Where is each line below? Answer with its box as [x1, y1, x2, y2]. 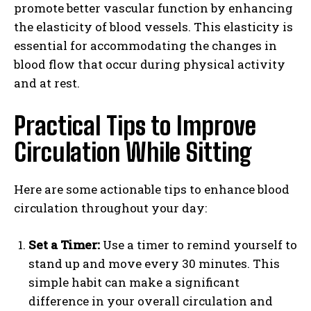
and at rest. [14, 74, 80, 91]
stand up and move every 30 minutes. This [28, 255, 280, 271]
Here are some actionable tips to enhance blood [14, 180, 289, 197]
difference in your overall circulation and [28, 292, 273, 309]
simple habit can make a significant [28, 274, 239, 290]
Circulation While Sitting [14, 137, 252, 167]
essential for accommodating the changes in [14, 37, 277, 53]
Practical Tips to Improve [14, 110, 256, 141]
